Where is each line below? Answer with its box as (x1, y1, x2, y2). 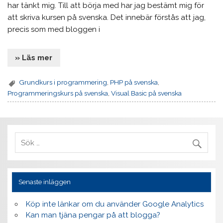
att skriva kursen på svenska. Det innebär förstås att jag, (7, 13, 206, 22)
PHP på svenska (110, 78, 158, 87)
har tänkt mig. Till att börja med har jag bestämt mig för (7, 1, 205, 10)
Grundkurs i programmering (19, 78, 108, 87)
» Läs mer (15, 53, 53, 62)
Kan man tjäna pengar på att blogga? (25, 211, 160, 220)
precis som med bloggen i (7, 25, 101, 34)
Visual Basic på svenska (111, 89, 182, 97)
